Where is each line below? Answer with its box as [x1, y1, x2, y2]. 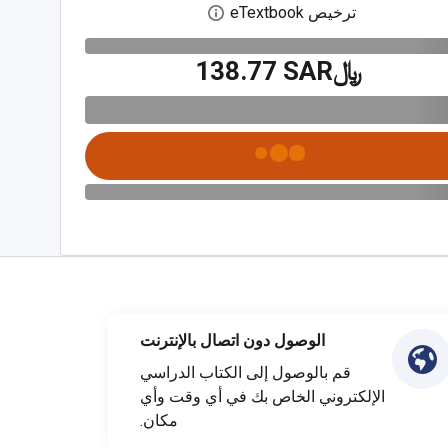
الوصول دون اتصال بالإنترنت [140, 331, 325, 350]
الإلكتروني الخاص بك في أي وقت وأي [140, 387, 385, 406]
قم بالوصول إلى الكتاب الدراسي [140, 363, 351, 382]
